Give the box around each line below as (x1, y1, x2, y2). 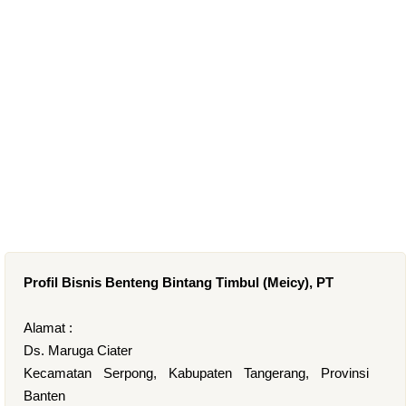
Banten (24, 388, 65, 403)
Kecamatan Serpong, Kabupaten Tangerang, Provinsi (24, 365, 369, 381)
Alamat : (24, 320, 72, 335)
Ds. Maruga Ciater (24, 343, 132, 358)
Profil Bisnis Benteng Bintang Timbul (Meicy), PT (24, 275, 333, 290)
